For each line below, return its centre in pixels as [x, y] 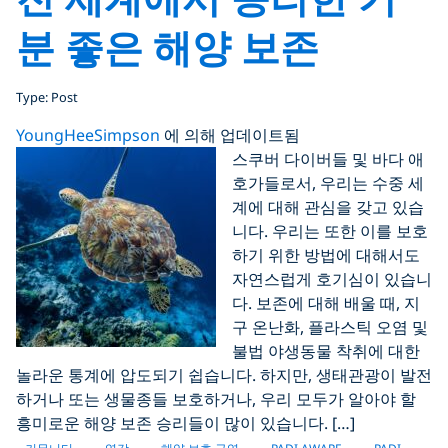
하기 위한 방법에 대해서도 [326, 255]
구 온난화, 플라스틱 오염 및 [330, 327]
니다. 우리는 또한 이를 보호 [330, 231]
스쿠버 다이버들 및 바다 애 [328, 159]
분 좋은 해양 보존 [167, 46]
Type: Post [47, 97]
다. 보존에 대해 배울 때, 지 [326, 303]
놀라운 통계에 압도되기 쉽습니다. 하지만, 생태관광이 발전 [224, 375]
